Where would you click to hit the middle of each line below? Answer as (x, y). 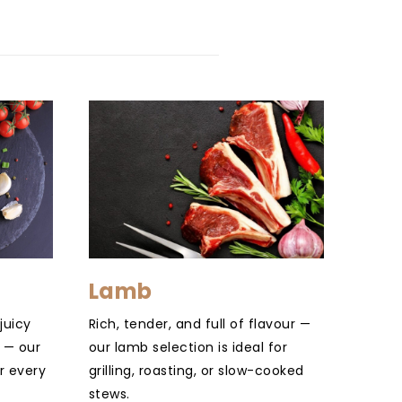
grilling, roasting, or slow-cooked (196, 370)
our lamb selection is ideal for (188, 347)
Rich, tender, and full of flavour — (199, 323)
